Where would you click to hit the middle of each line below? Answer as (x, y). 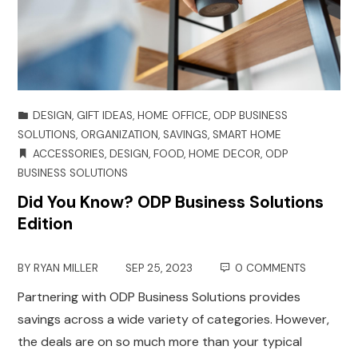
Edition (46, 223)
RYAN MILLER (66, 268)
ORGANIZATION (120, 134)
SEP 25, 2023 (159, 268)
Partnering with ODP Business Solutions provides (159, 296)
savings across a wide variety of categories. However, (174, 319)
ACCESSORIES (69, 153)
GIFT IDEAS (105, 115)
